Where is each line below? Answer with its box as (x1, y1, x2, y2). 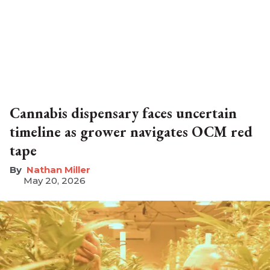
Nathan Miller (27, 164, 90, 176)
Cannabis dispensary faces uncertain (10, 104, 237, 123)
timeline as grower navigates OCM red (10, 122, 253, 142)
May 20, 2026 (23, 175, 86, 187)
